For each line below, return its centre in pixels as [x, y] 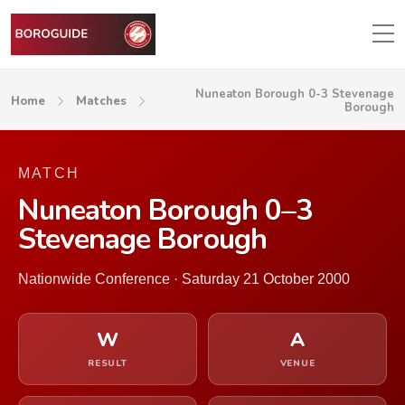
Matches [101, 101]
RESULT [108, 363]
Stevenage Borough [142, 239]
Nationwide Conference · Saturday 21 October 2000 [184, 279]
